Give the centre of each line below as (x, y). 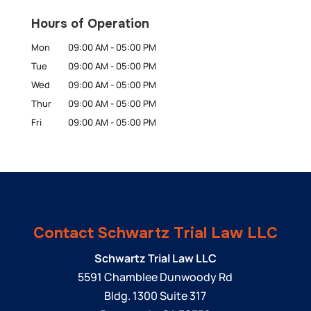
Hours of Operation (90, 24)
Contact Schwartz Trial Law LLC (155, 234)
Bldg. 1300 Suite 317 (155, 296)
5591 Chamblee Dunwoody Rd (155, 277)
